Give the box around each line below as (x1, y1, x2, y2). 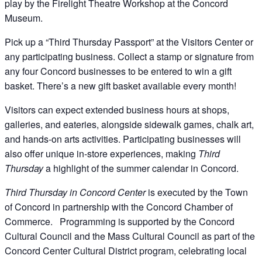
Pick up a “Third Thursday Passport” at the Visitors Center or (5, 35, 253, 49)
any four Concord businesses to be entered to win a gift (5, 64, 232, 78)
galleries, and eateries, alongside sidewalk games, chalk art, (5, 117, 254, 131)
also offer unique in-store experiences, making (5, 146, 198, 160)
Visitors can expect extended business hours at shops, (5, 102, 229, 116)
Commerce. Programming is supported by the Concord (5, 214, 235, 228)
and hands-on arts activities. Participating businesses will (5, 132, 241, 146)
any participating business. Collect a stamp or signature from (5, 49, 254, 63)
